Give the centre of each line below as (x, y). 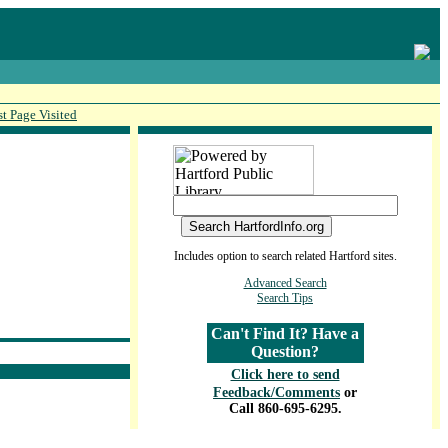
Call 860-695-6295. (285, 408)
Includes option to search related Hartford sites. (285, 256)
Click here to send (285, 374)
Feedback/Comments (276, 392)
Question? (285, 351)
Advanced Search (285, 283)
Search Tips (285, 298)
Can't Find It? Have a (285, 333)
